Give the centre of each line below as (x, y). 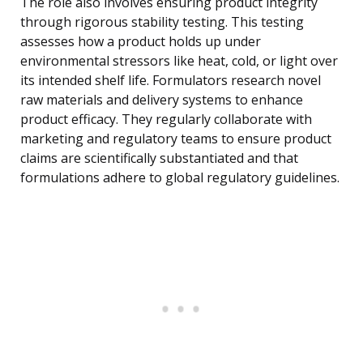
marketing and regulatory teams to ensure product (176, 139)
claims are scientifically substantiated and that (159, 158)
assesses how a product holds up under (141, 42)
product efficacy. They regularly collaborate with (166, 120)
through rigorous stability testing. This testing (162, 22)
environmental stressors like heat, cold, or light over (179, 61)
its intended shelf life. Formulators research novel (171, 81)
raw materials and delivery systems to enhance (162, 100)
